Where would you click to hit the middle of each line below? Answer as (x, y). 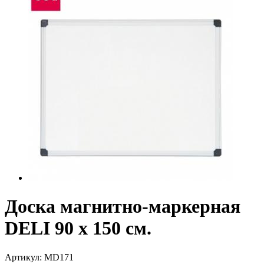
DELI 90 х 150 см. (78, 228)
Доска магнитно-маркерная (123, 207)
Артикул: (24, 257)
